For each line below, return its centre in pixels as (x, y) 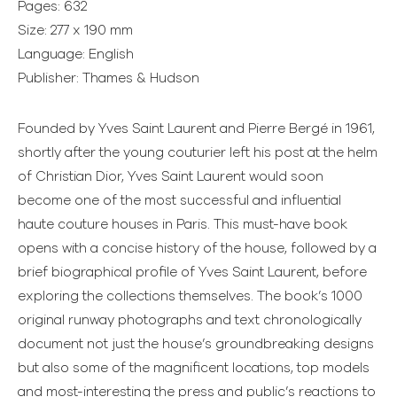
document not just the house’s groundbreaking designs (196, 344)
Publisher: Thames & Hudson (109, 78)
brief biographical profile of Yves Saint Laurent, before (192, 272)
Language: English (76, 54)
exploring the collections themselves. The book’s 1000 (190, 296)
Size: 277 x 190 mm (75, 30)
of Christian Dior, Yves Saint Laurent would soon (171, 176)
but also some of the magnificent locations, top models (194, 368)
